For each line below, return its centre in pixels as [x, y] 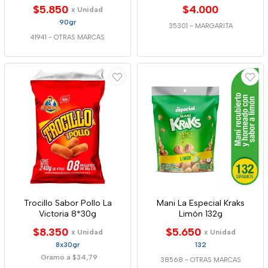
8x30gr [68, 245]
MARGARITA [214, 26]
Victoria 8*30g [68, 214]
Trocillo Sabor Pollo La [68, 203]
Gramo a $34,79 [69, 257]
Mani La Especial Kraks [200, 203]
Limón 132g [200, 214]
